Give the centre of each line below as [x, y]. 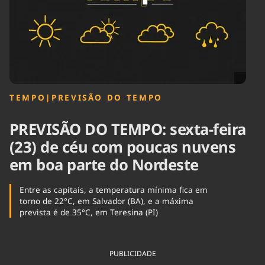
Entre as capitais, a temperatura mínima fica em [113, 190]
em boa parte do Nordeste [104, 165]
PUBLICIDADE [132, 254]
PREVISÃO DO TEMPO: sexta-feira [128, 130]
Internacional [108, 19]
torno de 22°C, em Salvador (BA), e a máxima [106, 201]
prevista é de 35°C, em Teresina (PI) [88, 212]
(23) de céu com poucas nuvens [123, 147]
